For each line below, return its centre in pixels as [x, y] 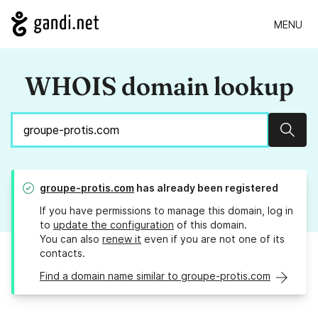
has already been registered [206, 188]
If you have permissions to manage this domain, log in [166, 211]
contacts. [62, 253]
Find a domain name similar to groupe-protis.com [155, 276]
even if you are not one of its [213, 239]
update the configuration [114, 225]
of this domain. [210, 225]
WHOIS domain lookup [159, 86]
